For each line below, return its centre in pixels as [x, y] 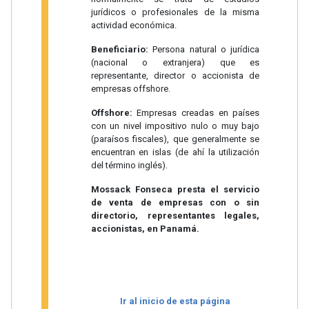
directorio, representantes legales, [175, 216]
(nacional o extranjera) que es [175, 63]
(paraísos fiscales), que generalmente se [175, 139]
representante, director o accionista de [175, 76]
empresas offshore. [130, 89]
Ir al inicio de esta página [175, 301]
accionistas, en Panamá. [145, 229]
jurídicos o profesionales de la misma [175, 12]
